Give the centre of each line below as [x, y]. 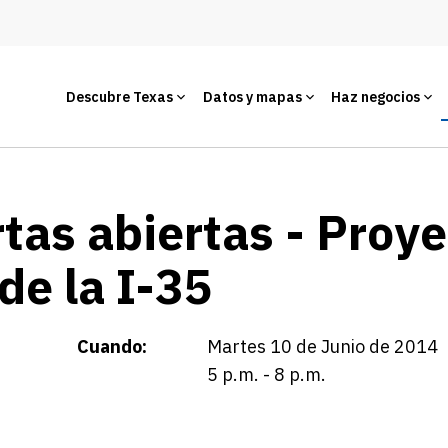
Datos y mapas [252, 96]
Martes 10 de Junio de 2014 [322, 346]
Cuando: [112, 346]
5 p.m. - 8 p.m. [266, 374]
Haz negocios [375, 96]
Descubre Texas [119, 96]
